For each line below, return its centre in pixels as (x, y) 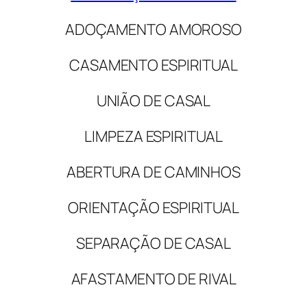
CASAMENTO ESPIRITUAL (153, 65)
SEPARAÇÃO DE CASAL (153, 243)
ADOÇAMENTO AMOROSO (153, 29)
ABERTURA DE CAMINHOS (153, 172)
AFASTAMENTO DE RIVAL (153, 279)
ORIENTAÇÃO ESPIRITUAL (153, 207)
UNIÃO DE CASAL (153, 100)
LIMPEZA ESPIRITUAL (153, 136)
